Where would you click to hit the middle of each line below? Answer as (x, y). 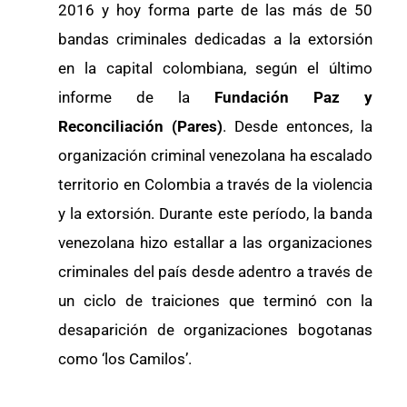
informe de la (136, 97)
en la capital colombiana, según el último (215, 68)
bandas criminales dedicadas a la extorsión (215, 39)
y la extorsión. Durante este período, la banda (215, 213)
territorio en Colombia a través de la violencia (215, 184)
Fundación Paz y (293, 97)
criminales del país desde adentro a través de (215, 271)
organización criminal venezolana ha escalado (215, 155)
